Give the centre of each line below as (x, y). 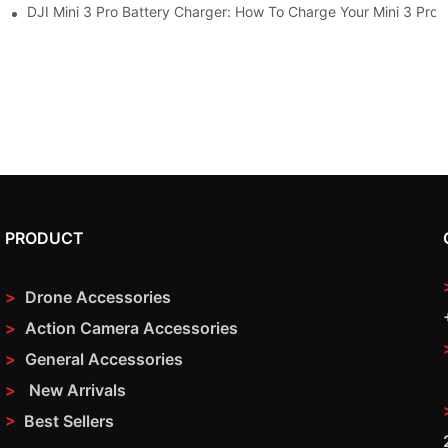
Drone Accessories (98, 296)
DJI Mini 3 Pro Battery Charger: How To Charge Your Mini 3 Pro (233, 12)
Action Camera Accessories (129, 327)
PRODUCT (44, 237)
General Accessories (104, 358)
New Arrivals (77, 389)
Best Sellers (69, 420)
